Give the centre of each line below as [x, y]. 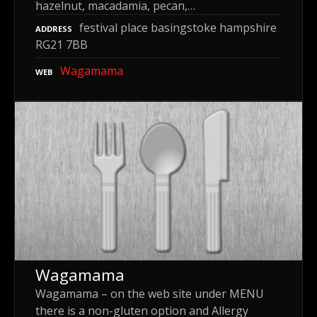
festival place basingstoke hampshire [178, 27]
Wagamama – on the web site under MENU [150, 293]
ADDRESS [54, 28]
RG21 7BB [62, 44]
